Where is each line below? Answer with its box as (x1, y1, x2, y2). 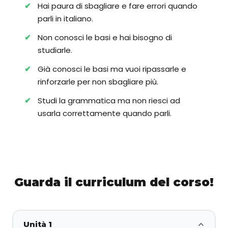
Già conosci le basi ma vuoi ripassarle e (38, 64, 186, 75)
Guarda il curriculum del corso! (14, 175, 214, 190)
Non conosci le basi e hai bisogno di (38, 32, 172, 43)
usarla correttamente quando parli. (38, 108, 172, 119)
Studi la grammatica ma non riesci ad (38, 95, 180, 106)
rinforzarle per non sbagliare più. (38, 76, 158, 88)
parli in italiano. (38, 13, 93, 24)
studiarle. (38, 45, 72, 56)
